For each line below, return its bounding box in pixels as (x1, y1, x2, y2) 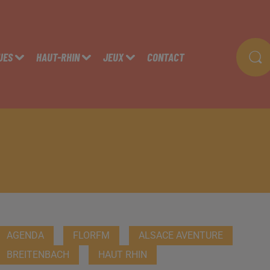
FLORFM (72, 230, 110, 241)
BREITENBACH (6, 249, 69, 260)
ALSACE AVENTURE (138, 230, 223, 241)
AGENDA (6, 230, 44, 241)
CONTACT (146, 50, 184, 64)
